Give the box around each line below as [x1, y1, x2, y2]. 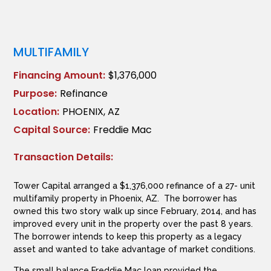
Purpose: [13, 87, 57, 100]
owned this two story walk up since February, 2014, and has [13, 206, 257, 216]
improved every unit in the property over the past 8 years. [13, 219, 253, 229]
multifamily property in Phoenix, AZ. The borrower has [13, 194, 238, 203]
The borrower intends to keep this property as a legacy [13, 232, 243, 241]
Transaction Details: [13, 150, 114, 164]
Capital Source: [13, 123, 91, 137]
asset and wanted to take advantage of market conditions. [13, 244, 256, 254]
